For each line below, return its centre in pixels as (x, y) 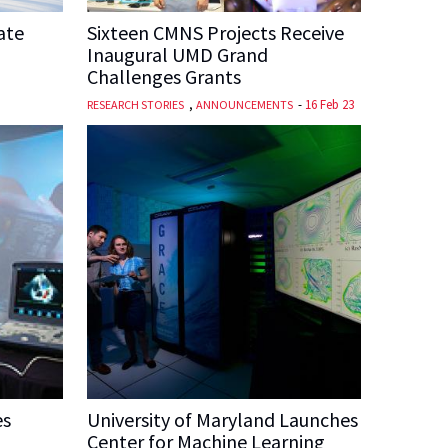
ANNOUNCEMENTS (244, 104)
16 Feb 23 (329, 104)
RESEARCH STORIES (135, 104)
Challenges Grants (163, 76)
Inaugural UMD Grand (177, 54)
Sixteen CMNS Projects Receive (215, 32)
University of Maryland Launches (222, 420)
